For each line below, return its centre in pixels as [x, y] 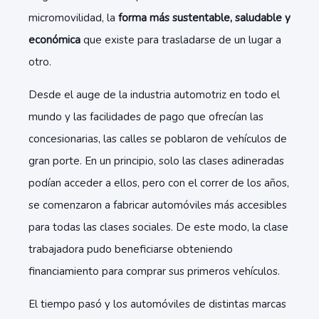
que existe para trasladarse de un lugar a [181, 40]
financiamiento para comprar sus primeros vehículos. [156, 271]
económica [54, 40]
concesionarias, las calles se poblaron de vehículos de [158, 139]
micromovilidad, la [73, 18]
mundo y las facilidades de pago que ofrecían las [146, 117]
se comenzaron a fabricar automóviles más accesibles [158, 205]
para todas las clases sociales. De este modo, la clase [158, 227]
